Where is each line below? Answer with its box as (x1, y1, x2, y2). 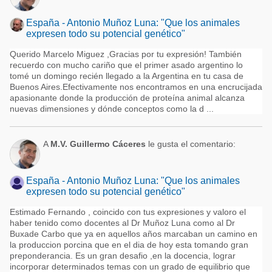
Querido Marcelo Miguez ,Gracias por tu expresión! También (10, 49, 242, 59)
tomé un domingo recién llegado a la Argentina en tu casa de (10, 71, 243, 81)
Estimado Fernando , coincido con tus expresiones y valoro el (10, 207, 246, 217)
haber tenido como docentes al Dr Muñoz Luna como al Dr (10, 218, 235, 228)
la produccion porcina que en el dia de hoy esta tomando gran (10, 240, 248, 250)
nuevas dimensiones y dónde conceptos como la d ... (10, 104, 214, 114)
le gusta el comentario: (146, 139, 236, 149)
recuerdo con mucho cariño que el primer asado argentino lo (10, 60, 243, 70)
